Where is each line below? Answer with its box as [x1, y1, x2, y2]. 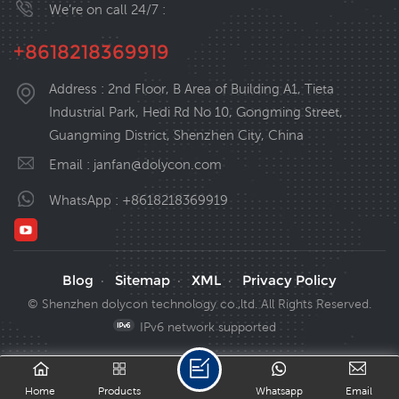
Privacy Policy [242, 272, 337, 289]
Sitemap [115, 272, 170, 289]
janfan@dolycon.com [94, 157, 222, 173]
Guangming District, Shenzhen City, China [49, 127, 304, 143]
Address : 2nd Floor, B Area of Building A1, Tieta [49, 81, 334, 97]
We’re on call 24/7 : [49, 2, 166, 18]
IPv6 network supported [140, 320, 276, 335]
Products [98, 385, 142, 397]
